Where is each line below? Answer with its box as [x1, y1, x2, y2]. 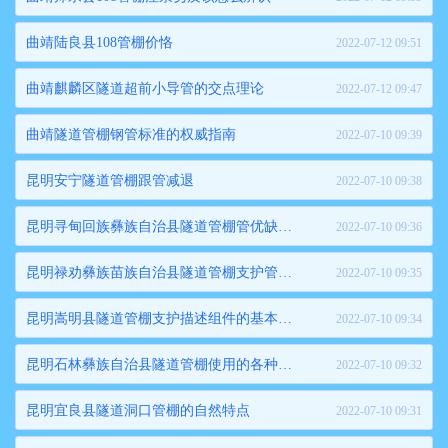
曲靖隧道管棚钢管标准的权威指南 [26, 127, 236, 142]
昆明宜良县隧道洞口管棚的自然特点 [26, 403, 250, 418]
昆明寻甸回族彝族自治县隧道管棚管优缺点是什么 [278, 219, 292, 234]
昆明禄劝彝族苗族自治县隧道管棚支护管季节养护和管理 [278, 265, 292, 280]
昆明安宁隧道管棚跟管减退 [26, 173, 194, 188]
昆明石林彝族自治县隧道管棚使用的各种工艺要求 [278, 357, 292, 372]
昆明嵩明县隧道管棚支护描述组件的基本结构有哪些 [278, 311, 292, 326]
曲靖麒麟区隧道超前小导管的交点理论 [26, 81, 264, 96]
